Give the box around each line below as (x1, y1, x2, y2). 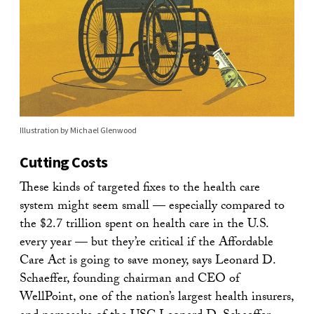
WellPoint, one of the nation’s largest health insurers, (20, 287, 294, 310)
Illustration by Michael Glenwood (20, 125, 137, 136)
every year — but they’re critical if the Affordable (20, 233, 273, 255)
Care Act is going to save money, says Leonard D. (20, 251, 275, 273)
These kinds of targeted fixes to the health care (20, 178, 260, 200)
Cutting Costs (20, 152, 108, 172)
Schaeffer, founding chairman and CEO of (20, 269, 240, 292)
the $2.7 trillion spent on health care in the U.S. (20, 214, 268, 237)
